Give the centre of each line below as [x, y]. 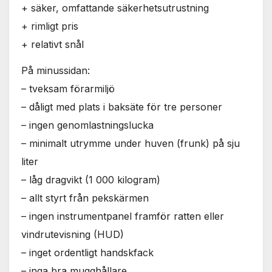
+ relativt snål [53, 45]
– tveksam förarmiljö [68, 88]
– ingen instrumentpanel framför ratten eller [123, 216]
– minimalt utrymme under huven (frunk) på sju [131, 143]
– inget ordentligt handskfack [87, 252]
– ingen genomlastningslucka [87, 125]
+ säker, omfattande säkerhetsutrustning [115, 8]
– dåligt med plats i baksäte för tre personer [122, 107]
